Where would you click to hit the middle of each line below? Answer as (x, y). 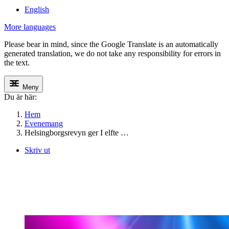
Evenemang (44, 124)
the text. (17, 63)
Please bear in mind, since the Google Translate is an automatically (111, 44)
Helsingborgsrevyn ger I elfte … (77, 133)
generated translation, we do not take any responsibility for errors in (112, 54)
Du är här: (20, 97)
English (37, 10)
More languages (30, 27)
